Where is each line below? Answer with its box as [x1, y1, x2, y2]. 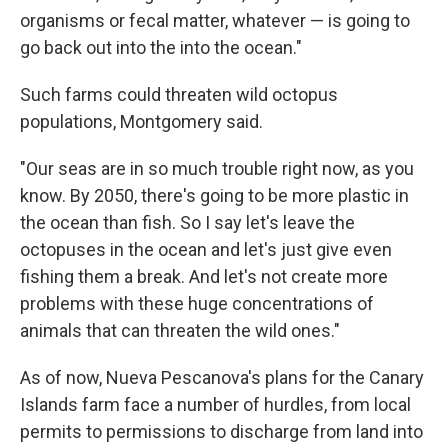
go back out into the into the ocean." [20, 37, 302, 58]
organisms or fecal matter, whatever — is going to [20, 10, 410, 31]
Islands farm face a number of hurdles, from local [20, 394, 411, 415]
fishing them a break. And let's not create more [20, 266, 388, 287]
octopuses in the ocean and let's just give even [20, 239, 392, 260]
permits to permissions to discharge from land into [20, 421, 423, 442]
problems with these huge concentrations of [20, 293, 374, 314]
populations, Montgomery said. [20, 111, 263, 132]
